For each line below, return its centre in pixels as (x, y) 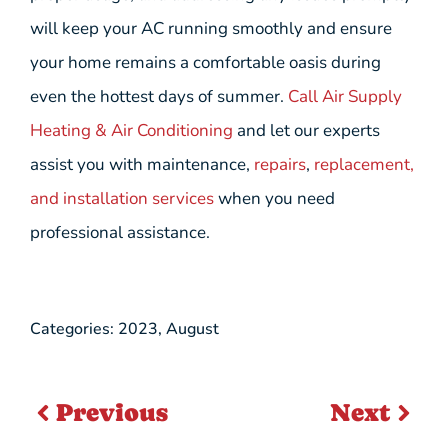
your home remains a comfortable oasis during (205, 62)
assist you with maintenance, (142, 164)
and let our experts (306, 130)
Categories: (72, 329)
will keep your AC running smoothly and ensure (211, 28)
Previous (112, 413)
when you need (274, 198)
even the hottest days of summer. (159, 96)
